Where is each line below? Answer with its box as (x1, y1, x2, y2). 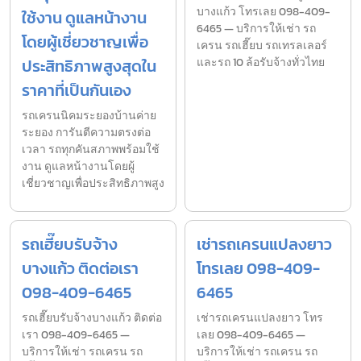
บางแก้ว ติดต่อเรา (22, 256, 139, 281)
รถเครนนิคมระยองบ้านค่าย (22, 107, 156, 125)
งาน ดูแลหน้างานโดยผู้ (22, 158, 135, 176)
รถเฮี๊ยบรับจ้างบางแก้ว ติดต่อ (22, 309, 162, 327)
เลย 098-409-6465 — (197, 326, 305, 344)
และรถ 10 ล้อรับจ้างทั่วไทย (197, 54, 325, 72)
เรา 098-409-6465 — (22, 326, 130, 344)
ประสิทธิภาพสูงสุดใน (22, 54, 156, 79)
